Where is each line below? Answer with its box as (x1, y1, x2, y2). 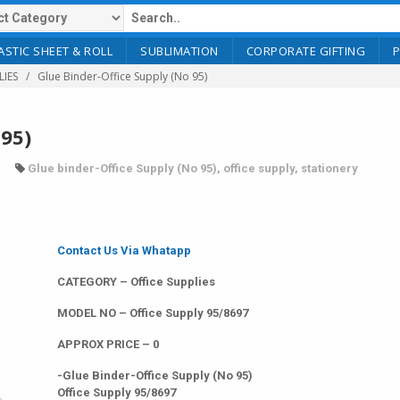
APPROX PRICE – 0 (57, 337, 159, 351)
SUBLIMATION (140, 43, 219, 59)
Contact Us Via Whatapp (57, 244, 191, 257)
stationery (301, 162, 358, 175)
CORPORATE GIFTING (246, 43, 365, 59)
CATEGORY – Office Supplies (57, 275, 215, 288)
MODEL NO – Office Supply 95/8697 (57, 306, 248, 320)
